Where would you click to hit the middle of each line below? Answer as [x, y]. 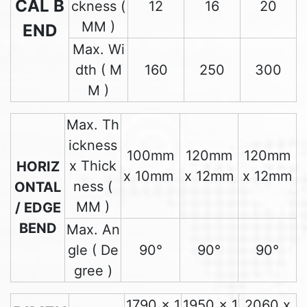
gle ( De [93, 250]
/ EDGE [38, 208]
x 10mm [150, 176]
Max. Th [93, 125]
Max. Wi [98, 50]
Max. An [93, 230]
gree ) [93, 271]
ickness [93, 146]
